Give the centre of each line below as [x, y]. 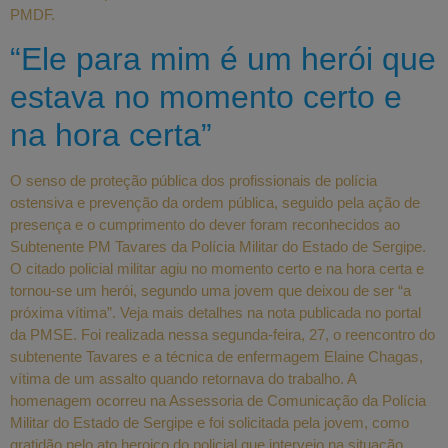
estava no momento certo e [206, 96]
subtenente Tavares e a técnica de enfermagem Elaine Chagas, [216, 356]
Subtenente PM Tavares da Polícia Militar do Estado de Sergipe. [218, 246]
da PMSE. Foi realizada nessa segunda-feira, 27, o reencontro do [222, 334]
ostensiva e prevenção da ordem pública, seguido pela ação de [215, 202]
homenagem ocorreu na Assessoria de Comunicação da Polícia [218, 400]
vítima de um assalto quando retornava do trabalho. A [183, 378]
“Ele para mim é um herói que [223, 58]
